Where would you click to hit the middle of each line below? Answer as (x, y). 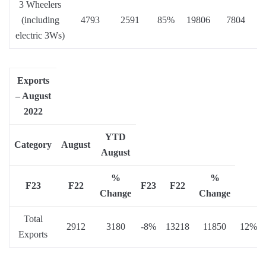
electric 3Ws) (40, 36)
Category (33, 145)
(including (40, 20)
